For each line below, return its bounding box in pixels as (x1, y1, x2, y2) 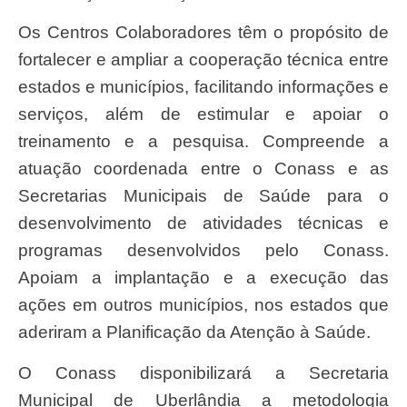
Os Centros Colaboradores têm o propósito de (18, 23, 32, 43)
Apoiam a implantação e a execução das (18, 268, 389, 288)
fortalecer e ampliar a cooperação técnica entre (18, 50, 389, 70)
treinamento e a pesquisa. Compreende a (18, 132, 389, 152)
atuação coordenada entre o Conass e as (18, 159, 389, 179)
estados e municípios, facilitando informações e (18, 77, 389, 97)
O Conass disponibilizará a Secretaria (18, 362, 32, 382)
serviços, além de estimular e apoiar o (18, 104, 389, 124)
